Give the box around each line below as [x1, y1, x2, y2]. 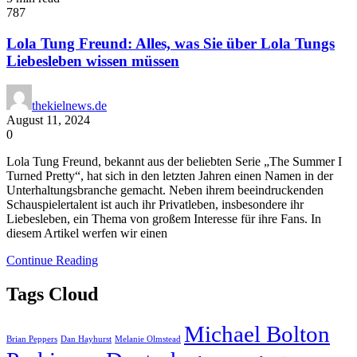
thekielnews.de [32, 99, 107, 113]
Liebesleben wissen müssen [6, 52, 179, 69]
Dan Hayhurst [61, 335, 112, 344]
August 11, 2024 [6, 113, 90, 127]
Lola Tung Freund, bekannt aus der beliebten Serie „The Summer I [6, 155, 342, 169]
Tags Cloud [6, 284, 98, 305]
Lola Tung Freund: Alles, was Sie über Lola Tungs [6, 34, 335, 52]
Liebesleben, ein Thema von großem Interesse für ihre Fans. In [6, 212, 321, 226]
